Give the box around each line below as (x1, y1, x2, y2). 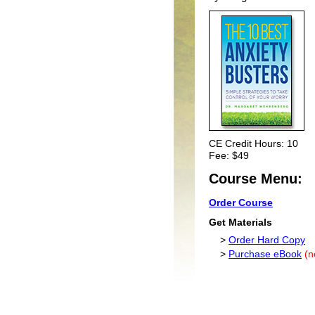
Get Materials (209, 217, 272, 229)
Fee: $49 (209, 150, 249, 162)
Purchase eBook (229, 248, 302, 260)
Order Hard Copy (229, 234, 305, 246)
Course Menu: (209, 171, 302, 187)
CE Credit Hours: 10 (209, 138, 298, 150)
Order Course (209, 197, 273, 209)
